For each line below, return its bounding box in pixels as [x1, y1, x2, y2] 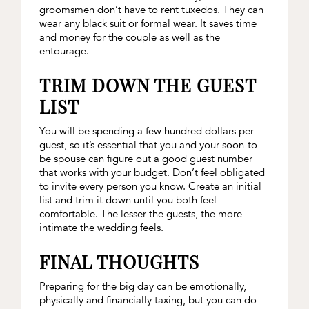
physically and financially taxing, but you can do [39, 292, 257, 307]
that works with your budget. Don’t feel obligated [39, 165, 265, 179]
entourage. [39, 43, 89, 58]
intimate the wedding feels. [39, 220, 163, 235]
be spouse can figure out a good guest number [39, 151, 252, 166]
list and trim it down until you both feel [39, 192, 217, 207]
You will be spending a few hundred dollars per [39, 123, 254, 138]
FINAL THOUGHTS [39, 249, 199, 274]
